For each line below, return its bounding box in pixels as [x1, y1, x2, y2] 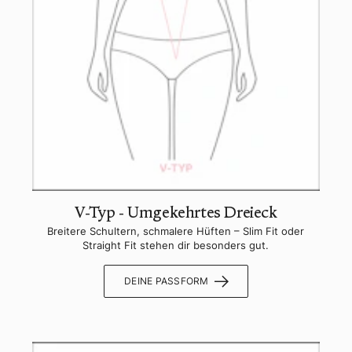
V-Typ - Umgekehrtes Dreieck [75, 203, 277, 222]
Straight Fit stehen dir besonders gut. [82, 239, 269, 252]
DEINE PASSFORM [124, 275, 209, 288]
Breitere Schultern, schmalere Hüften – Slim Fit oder [47, 225, 305, 238]
